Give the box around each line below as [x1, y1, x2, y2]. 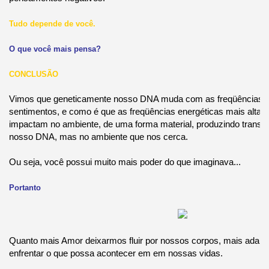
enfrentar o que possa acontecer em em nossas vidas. [8, 247, 223, 258]
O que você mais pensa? [8, 44, 101, 53]
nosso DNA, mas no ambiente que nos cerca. [8, 131, 188, 142]
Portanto [8, 183, 41, 192]
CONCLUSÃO [8, 69, 58, 79]
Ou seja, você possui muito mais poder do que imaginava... [8, 156, 241, 167]
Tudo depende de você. [8, 19, 95, 28]
